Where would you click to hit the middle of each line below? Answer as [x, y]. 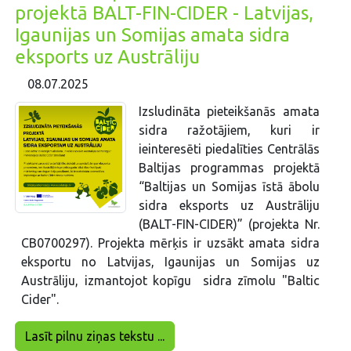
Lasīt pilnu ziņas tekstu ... [95, 337]
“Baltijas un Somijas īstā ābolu [229, 187]
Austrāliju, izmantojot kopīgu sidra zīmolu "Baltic [170, 281]
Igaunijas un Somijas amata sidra [153, 34]
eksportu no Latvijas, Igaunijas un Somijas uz [170, 262]
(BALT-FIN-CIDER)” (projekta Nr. [229, 224]
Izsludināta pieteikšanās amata [229, 112]
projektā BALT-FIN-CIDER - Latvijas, [165, 13]
